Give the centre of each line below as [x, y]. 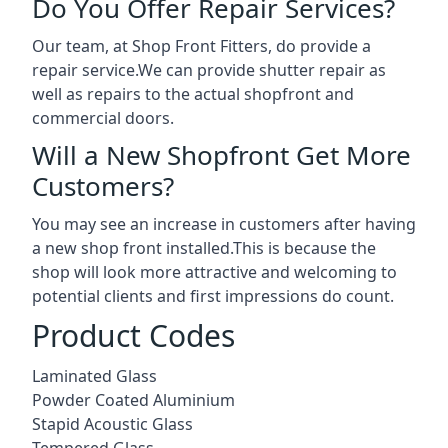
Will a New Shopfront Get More [221, 154]
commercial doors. [103, 117]
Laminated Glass [94, 375]
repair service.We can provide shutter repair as [209, 69]
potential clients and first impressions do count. [213, 295]
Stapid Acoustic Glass [112, 423]
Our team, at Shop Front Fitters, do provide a [201, 45]
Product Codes [133, 335]
